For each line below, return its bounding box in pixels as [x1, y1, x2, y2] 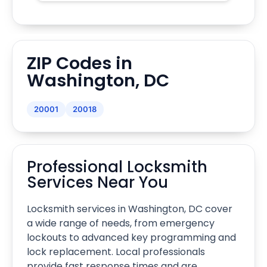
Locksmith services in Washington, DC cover [27, 201, 232, 216]
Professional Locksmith [27, 156, 207, 178]
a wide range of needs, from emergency [27, 216, 215, 230]
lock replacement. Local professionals [27, 244, 205, 259]
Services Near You [27, 171, 168, 193]
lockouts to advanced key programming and [27, 230, 236, 244]
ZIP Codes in [27, 51, 132, 75]
